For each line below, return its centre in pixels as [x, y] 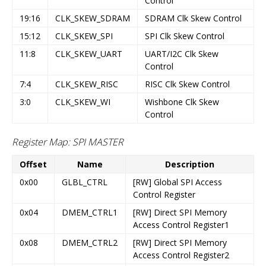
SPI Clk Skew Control [185, 36]
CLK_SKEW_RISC [87, 84]
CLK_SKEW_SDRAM [93, 18]
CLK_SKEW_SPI [84, 36]
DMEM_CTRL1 [90, 213]
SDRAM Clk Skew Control [193, 18]
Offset [33, 164]
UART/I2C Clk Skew [182, 53]
